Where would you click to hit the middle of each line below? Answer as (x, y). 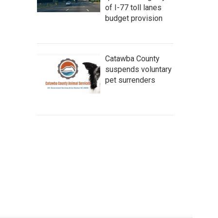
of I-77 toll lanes (133, 8)
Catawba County (132, 59)
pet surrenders (130, 80)
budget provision (134, 18)
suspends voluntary (138, 69)
